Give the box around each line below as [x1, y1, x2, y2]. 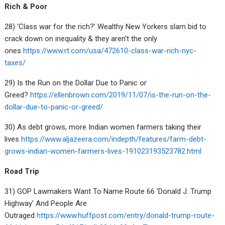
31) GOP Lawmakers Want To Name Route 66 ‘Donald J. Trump [5, 186, 212, 196]
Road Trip [5, 166, 40, 176]
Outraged [5, 210, 37, 220]
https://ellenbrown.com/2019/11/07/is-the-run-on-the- [30, 90, 211, 99]
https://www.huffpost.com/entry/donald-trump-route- [37, 210, 215, 220]
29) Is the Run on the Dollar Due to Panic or [5, 78, 147, 87]
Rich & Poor [5, 2, 50, 11]
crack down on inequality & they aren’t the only [5, 34, 158, 43]
